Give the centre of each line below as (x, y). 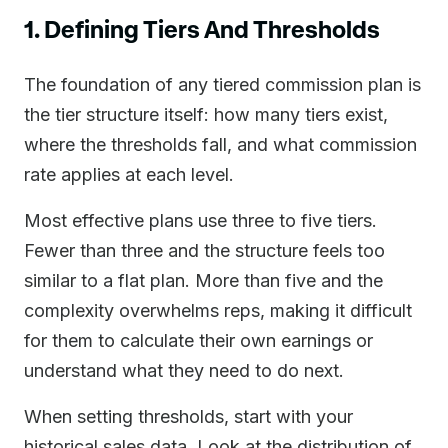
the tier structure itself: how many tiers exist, (206, 114)
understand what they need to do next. (184, 370)
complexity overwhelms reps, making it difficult (218, 310)
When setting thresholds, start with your (188, 416)
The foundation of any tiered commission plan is (222, 84)
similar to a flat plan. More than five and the (203, 280)
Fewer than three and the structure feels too (204, 250)
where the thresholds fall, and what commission (220, 144)
